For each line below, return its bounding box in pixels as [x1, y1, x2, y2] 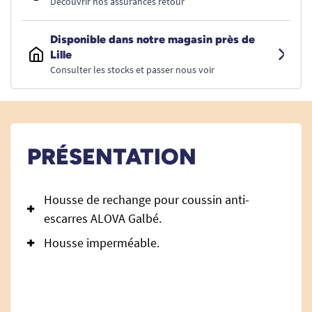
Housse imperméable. [44, 235, 159, 251]
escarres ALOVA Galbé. [44, 210, 162, 226]
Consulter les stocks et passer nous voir [50, 63, 214, 76]
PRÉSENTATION [27, 143, 196, 170]
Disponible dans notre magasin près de [50, 33, 255, 46]
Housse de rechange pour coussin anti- [44, 192, 249, 208]
